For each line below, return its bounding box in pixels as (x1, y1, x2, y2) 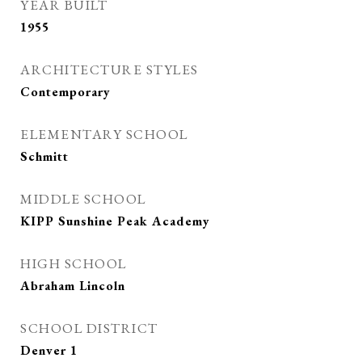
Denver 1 (20, 342, 78, 359)
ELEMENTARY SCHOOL (20, 125, 188, 143)
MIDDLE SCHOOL (20, 190, 146, 208)
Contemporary (20, 83, 111, 100)
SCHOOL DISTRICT (20, 319, 158, 337)
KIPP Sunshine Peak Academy (20, 213, 210, 229)
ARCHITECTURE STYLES (20, 61, 199, 78)
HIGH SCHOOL (20, 255, 127, 272)
